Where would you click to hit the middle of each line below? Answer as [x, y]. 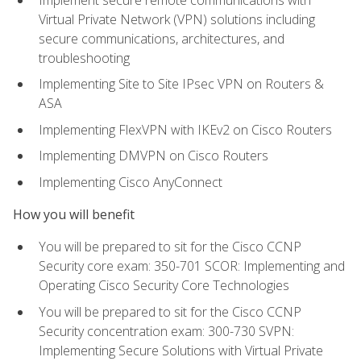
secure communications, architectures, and [162, 38]
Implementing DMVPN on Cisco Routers [154, 156]
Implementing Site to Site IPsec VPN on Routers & [181, 84]
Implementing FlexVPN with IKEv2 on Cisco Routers [185, 129]
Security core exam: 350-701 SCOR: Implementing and [192, 266]
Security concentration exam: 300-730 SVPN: [166, 331]
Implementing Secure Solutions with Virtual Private [181, 350]
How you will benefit [74, 215]
